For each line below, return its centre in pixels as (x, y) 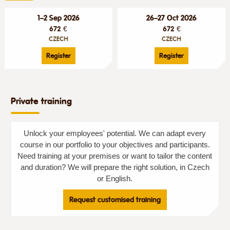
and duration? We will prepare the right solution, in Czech (115, 167)
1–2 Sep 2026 (58, 18)
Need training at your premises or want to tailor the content (115, 156)
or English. (115, 178)
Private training (41, 101)
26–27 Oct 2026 (171, 18)
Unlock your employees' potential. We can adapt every (115, 133)
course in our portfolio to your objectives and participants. (115, 145)
